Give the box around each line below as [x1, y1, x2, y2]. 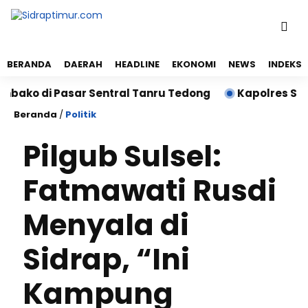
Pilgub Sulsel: [23, 136, 221, 177]
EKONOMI [172, 58, 216, 71]
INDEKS [268, 58, 302, 71]
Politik [65, 108, 96, 121]
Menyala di [23, 205, 189, 245]
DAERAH [64, 58, 102, 71]
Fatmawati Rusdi [23, 170, 276, 211]
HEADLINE [115, 58, 159, 71]
